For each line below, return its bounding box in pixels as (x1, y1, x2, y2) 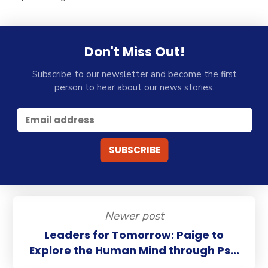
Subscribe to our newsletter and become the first (32, 68, 237, 80)
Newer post (104, 208, 164, 224)
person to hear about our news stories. (54, 81, 215, 93)
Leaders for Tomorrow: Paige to (44, 227, 224, 242)
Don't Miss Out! (84, 42, 185, 62)
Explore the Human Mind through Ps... (29, 242, 239, 258)
